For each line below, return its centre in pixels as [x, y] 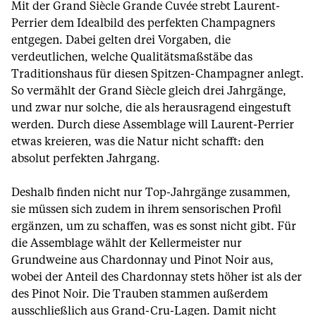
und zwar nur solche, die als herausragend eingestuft [151, 108]
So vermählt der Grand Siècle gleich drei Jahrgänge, [149, 91]
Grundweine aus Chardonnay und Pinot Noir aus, [142, 260]
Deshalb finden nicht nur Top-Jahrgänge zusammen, [151, 193]
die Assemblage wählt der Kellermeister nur [127, 243]
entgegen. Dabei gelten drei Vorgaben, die [121, 40]
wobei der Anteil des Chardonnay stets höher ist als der [157, 277]
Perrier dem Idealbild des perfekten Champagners [143, 23]
